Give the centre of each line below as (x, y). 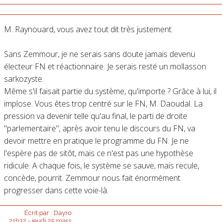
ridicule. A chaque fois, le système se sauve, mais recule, (101, 165)
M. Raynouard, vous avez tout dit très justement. (88, 29)
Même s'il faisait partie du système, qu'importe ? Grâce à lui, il (110, 91)
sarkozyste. (24, 79)
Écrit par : (39, 213)
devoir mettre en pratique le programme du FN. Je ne (96, 140)
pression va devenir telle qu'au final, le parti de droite (95, 116)
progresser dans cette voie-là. (56, 190)
